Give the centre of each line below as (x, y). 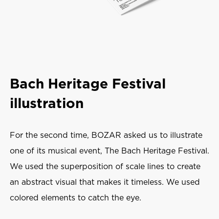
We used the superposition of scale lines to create (105, 167)
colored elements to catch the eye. (76, 198)
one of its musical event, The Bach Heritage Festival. (109, 151)
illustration (47, 104)
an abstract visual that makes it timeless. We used (105, 182)
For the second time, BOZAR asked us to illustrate (106, 135)
